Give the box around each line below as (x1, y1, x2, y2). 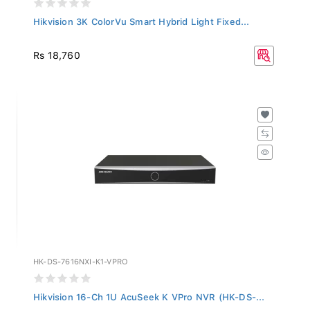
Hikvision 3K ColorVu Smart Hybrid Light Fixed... (33, 12, 250, 24)
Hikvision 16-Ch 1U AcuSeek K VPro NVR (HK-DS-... (33, 288, 265, 299)
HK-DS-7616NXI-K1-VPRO (33, 253, 128, 263)
